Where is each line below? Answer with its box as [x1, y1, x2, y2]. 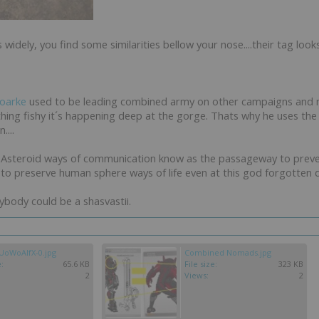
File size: [184, 258, 217, 269]
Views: [184, 270, 209, 281]
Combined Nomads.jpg [184, 247, 271, 258]
